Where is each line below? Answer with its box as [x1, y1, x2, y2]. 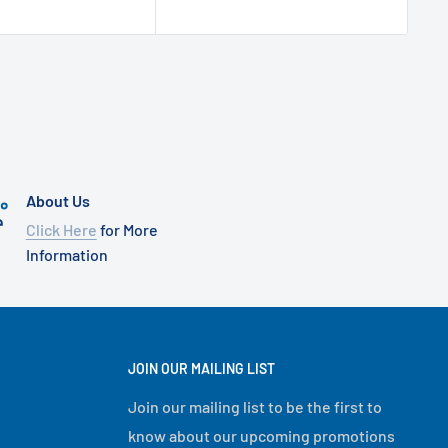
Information [25, 245, 108, 265]
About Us [25, 191, 90, 211]
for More [96, 220, 158, 240]
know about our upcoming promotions [128, 426, 395, 446]
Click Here [25, 220, 97, 240]
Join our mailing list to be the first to [128, 397, 382, 417]
